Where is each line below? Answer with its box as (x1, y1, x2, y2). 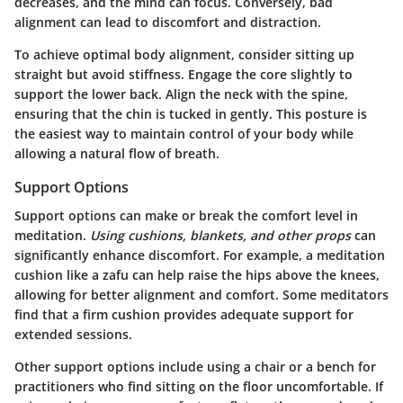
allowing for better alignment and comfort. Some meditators (14, 286, 389, 304)
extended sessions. (14, 326, 132, 344)
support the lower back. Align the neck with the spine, (14, 85, 348, 103)
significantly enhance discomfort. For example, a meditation (14, 246, 385, 264)
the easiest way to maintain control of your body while (14, 125, 354, 143)
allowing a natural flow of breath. (14, 145, 219, 163)
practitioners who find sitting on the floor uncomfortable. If (14, 378, 383, 396)
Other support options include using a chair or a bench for (14, 358, 376, 376)
